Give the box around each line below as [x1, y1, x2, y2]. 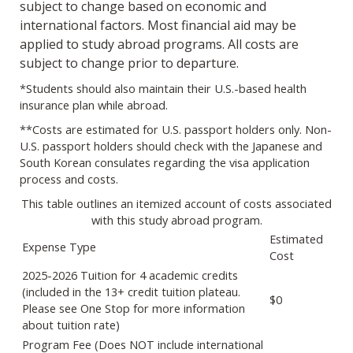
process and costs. [20, 171, 118, 188]
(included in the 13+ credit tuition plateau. [22, 284, 240, 300]
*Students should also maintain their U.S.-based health [20, 80, 307, 97]
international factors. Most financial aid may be [20, 17, 296, 35]
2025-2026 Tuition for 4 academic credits [22, 267, 238, 284]
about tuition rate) [22, 317, 120, 333]
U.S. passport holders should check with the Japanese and [20, 138, 322, 154]
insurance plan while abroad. [20, 97, 168, 113]
